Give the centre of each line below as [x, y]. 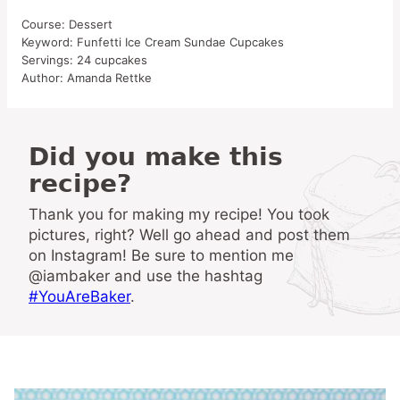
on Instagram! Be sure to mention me [161, 255]
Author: [44, 77]
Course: [45, 24]
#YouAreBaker [79, 296]
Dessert [91, 24]
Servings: [49, 59]
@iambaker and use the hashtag [146, 275]
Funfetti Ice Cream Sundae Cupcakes [180, 42]
